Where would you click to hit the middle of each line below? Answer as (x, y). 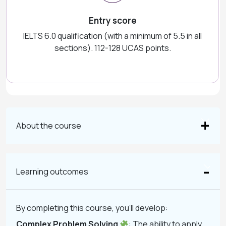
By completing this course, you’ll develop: (92, 208)
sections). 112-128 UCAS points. (112, 48)
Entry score (112, 20)
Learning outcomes (52, 171)
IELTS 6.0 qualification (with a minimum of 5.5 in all (112, 36)
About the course (49, 125)
